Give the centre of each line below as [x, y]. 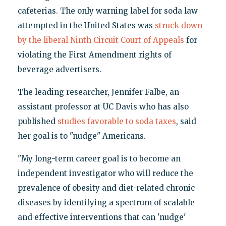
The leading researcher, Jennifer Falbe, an [98, 92]
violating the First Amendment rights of [94, 54]
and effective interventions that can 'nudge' [102, 217]
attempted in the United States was [86, 25]
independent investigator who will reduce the [105, 173]
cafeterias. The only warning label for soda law [107, 11]
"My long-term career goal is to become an [99, 158]
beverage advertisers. [59, 69]
